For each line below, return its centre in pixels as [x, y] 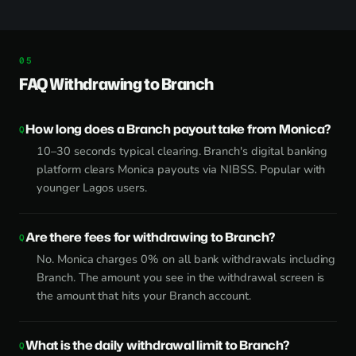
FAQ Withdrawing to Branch [116, 83]
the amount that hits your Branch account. [144, 295]
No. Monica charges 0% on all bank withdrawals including [186, 259]
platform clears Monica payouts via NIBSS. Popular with [181, 169]
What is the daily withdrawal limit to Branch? [157, 344]
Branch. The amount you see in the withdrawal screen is [181, 277]
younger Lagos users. [92, 187]
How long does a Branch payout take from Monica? [178, 128]
